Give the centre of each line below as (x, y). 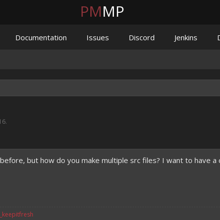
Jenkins (186, 37)
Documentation (41, 37)
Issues (98, 37)
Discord (142, 37)
